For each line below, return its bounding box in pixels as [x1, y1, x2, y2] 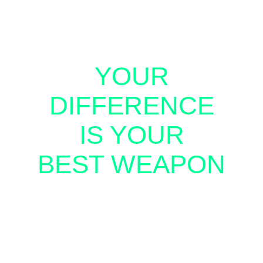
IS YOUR [79, 120, 184, 149]
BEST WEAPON [38, 150, 225, 178]
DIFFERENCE [49, 91, 214, 120]
